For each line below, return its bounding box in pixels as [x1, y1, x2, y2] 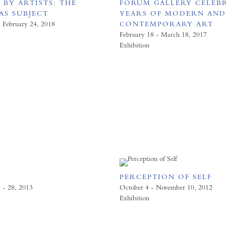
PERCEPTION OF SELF [120, 173, 212, 181]
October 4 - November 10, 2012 [120, 183, 213, 191]
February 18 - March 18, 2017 [120, 30, 207, 38]
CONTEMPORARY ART [120, 20, 214, 28]
